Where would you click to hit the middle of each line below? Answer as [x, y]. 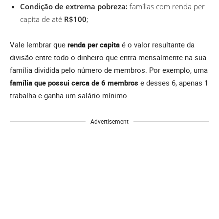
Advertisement [109, 121]
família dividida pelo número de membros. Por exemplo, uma [109, 70]
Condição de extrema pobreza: [74, 6]
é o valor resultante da [157, 44]
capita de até [42, 19]
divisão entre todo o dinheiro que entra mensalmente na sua [108, 57]
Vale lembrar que [39, 44]
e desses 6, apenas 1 [173, 82]
